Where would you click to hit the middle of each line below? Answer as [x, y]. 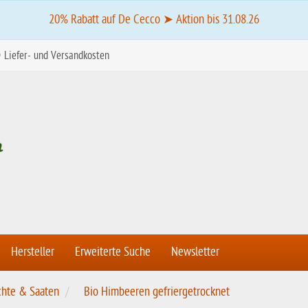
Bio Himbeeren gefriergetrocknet [157, 292]
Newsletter [195, 252]
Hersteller [33, 252]
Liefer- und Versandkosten [55, 56]
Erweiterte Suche [113, 252]
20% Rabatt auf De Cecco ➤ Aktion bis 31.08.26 [154, 20]
